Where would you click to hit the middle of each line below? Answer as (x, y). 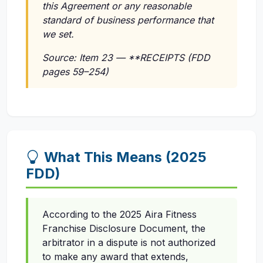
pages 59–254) (75, 72)
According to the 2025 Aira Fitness (119, 215)
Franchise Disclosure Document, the (124, 229)
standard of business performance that (128, 20)
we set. (58, 34)
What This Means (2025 (125, 157)
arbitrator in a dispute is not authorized (129, 243)
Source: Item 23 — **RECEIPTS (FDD (126, 58)
